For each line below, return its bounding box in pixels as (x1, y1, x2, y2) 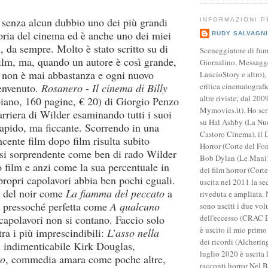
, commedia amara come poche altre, (5, 251, 166, 266)
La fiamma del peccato (66, 185, 165, 200)
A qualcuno (110, 199, 160, 214)
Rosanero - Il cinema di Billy (41, 80, 167, 95)
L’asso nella (107, 225, 159, 240)
